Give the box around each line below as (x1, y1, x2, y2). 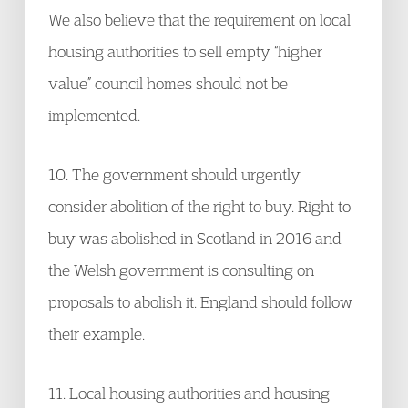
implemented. (48, 106, 140, 125)
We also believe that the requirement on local (48, 10, 351, 29)
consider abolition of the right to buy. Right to (48, 197, 351, 216)
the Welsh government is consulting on (48, 260, 314, 280)
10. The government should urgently (48, 165, 301, 184)
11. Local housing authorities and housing (48, 383, 330, 403)
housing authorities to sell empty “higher (48, 42, 322, 61)
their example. (48, 324, 145, 343)
